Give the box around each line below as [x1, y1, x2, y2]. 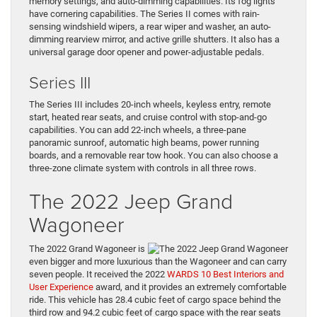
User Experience [29, 282, 93, 293]
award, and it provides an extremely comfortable [93, 282, 287, 293]
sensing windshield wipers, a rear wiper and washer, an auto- [29, 21, 271, 33]
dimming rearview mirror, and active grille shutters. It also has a [29, 34, 279, 45]
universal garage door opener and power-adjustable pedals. [29, 47, 264, 58]
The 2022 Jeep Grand [29, 186, 233, 216]
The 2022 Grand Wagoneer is [29, 243, 145, 255]
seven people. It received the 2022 [29, 269, 167, 280]
